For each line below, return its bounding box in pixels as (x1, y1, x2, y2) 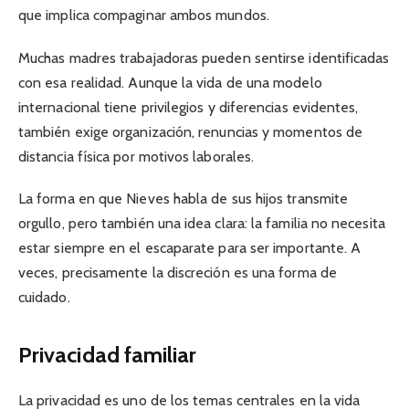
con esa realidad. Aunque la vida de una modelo (18, 73, 322, 91)
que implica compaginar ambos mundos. (18, 6, 269, 25)
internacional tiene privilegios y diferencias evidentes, (18, 98, 359, 116)
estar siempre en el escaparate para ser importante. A (18, 238, 362, 257)
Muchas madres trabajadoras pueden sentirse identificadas (18, 48, 390, 67)
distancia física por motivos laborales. (18, 147, 255, 165)
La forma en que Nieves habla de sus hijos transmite (18, 189, 349, 207)
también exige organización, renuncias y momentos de (18, 122, 363, 141)
